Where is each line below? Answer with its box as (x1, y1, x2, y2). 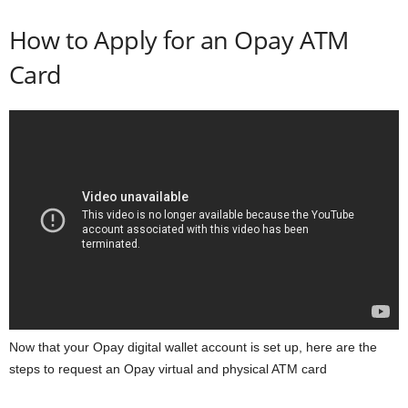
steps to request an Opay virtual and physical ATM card (9, 361, 327, 376)
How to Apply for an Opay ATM (9, 23, 349, 56)
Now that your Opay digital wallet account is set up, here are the (9, 339, 377, 354)
